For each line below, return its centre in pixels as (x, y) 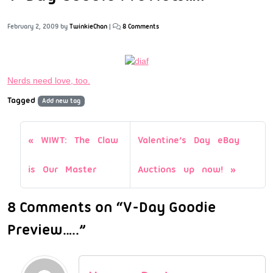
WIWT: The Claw (80, 140)
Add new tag (61, 101)
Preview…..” (46, 229)
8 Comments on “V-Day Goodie (112, 207)
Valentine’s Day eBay (189, 140)
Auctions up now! (181, 169)
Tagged (23, 100)
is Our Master (62, 169)
